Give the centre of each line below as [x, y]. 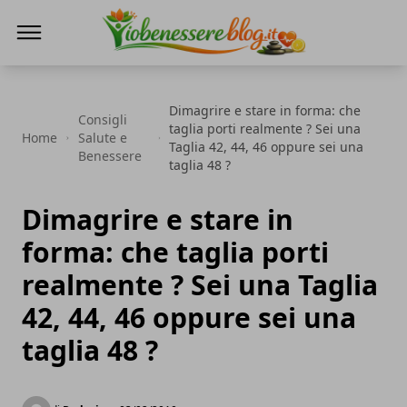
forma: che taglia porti [175, 252]
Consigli [102, 119]
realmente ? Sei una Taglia [200, 285]
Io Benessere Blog [162, 68]
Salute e [102, 138]
